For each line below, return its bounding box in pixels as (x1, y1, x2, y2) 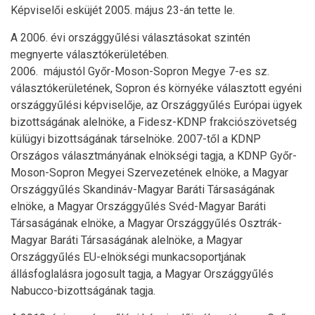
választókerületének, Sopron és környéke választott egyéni (11, 81, 302, 95)
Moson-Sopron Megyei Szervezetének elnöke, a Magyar (11, 165, 288, 179)
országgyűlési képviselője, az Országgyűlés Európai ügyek (11, 98, 302, 112)
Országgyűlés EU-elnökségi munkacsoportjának (11, 250, 246, 264)
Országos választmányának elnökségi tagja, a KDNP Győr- (11, 148, 297, 162)
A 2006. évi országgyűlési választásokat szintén (11, 30, 250, 44)
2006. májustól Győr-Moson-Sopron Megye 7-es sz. (11, 64, 269, 78)
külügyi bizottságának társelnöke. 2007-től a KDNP (11, 131, 261, 146)
